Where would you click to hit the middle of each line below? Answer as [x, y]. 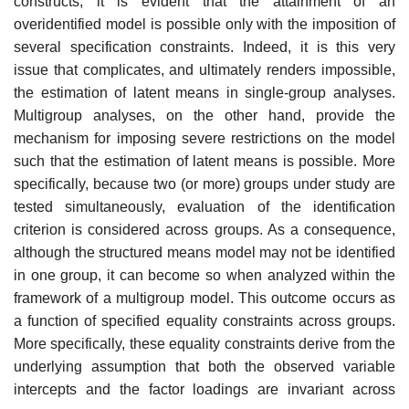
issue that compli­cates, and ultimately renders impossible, [204, 70]
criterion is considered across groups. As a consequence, [204, 230]
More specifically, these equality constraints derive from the [204, 344]
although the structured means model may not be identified [204, 252]
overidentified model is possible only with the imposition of [204, 24]
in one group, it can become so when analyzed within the [204, 275]
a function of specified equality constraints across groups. [204, 321]
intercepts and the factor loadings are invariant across [204, 389]
